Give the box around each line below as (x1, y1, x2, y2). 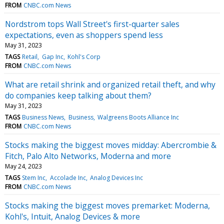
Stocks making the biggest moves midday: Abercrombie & (5, 139, 216, 150)
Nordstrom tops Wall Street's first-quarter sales (5, 18, 179, 29)
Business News (22, 112, 64, 121)
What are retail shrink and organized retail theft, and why (5, 78, 215, 90)
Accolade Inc (49, 173, 86, 182)
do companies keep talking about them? (5, 89, 151, 101)
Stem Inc (22, 173, 46, 182)
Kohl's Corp (67, 52, 100, 61)
